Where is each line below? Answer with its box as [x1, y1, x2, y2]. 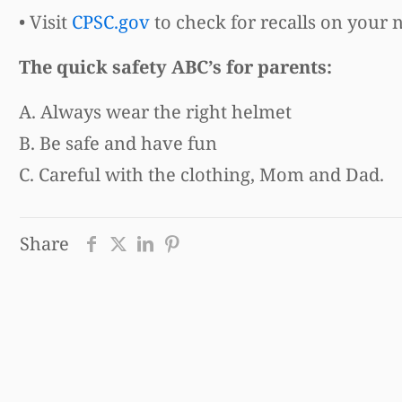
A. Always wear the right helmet [18, 99, 292, 124]
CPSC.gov [71, 9, 150, 34]
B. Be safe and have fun [18, 130, 217, 155]
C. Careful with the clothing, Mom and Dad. [18, 162, 384, 187]
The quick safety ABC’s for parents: [18, 54, 332, 79]
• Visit [18, 9, 72, 34]
